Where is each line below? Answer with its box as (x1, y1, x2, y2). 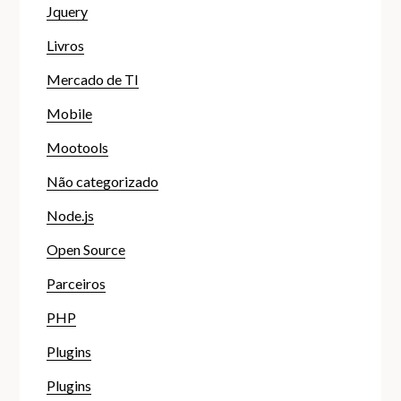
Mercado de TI (47, 70, 140, 88)
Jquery (47, 2, 89, 20)
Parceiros (47, 274, 107, 292)
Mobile (47, 104, 93, 122)
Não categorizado (47, 172, 159, 190)
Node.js (47, 206, 95, 224)
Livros (47, 36, 85, 54)
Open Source (47, 240, 126, 258)
